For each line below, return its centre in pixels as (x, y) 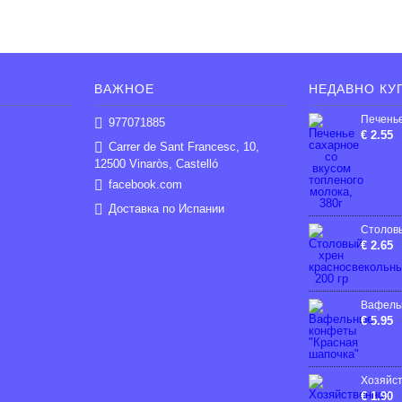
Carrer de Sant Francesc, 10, (184, 146)
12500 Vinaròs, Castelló (156, 164)
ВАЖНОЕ (124, 89)
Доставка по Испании (166, 208)
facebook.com (145, 184)
